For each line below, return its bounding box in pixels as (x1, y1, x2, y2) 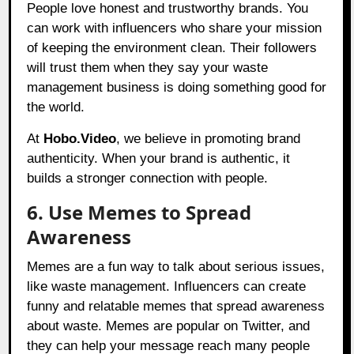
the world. (27, 100, 85, 115)
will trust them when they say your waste (27, 60, 269, 76)
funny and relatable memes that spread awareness (27, 299, 326, 314)
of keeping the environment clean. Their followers (27, 40, 318, 56)
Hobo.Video (43, 131, 117, 147)
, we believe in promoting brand (116, 131, 301, 147)
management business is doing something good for (27, 80, 327, 96)
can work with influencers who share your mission (27, 21, 322, 36)
